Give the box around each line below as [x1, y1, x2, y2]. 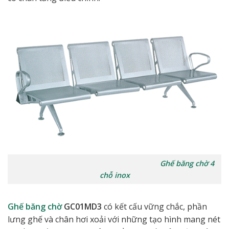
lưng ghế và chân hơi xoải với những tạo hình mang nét [8, 213, 220, 225]
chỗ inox [99, 170, 130, 180]
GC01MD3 [62, 200, 102, 212]
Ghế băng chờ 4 [160, 158, 214, 169]
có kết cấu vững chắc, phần [102, 200, 207, 212]
